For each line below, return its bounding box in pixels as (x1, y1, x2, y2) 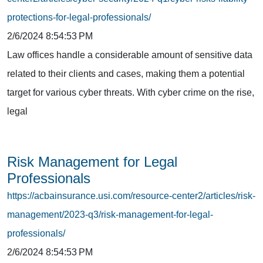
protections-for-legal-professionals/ (7, 12, 151, 22)
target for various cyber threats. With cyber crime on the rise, (7, 87, 254, 97)
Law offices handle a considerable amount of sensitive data (7, 49, 252, 60)
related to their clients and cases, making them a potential (7, 68, 245, 79)
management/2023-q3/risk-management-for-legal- (7, 209, 213, 220)
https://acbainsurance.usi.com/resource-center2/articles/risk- (7, 190, 255, 201)
